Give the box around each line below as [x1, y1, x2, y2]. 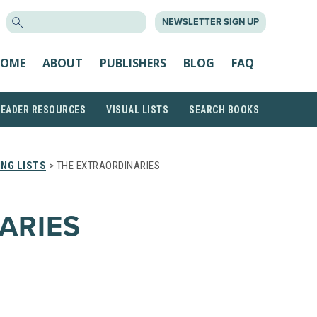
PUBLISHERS [100, 54, 166, 71]
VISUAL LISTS [106, 104, 168, 115]
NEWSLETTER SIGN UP [162, 16, 259, 28]
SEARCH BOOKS [189, 104, 259, 115]
